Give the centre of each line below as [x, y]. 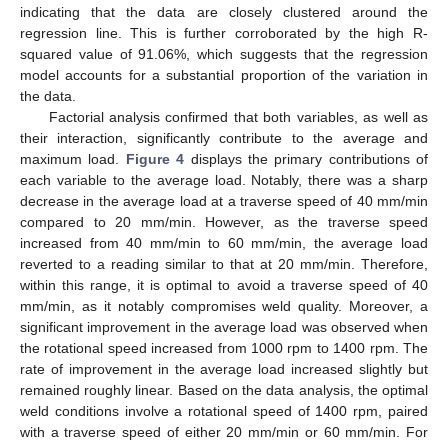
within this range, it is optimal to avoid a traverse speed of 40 [224, 285]
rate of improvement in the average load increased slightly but [224, 369]
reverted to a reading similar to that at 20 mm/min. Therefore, [224, 264]
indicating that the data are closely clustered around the [224, 12]
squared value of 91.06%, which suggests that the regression [224, 54]
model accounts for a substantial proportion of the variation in [224, 75]
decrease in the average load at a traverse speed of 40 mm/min [224, 201]
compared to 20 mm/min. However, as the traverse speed [224, 222]
